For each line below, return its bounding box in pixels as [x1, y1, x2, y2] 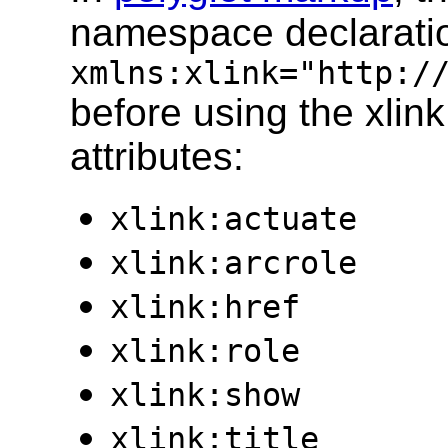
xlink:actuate [110, 201, 357, 238]
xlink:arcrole [110, 245, 357, 282]
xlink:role [110, 333, 300, 370]
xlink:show [110, 377, 300, 414]
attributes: [70, 135, 244, 179]
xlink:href [110, 289, 300, 326]
